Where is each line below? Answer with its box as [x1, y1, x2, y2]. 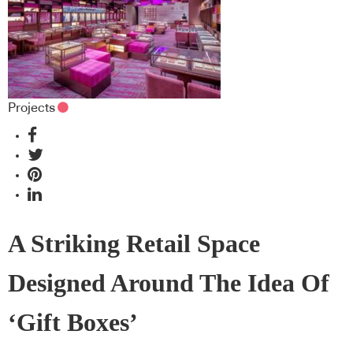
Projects [8, 101, 55, 114]
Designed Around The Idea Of [8, 269, 329, 297]
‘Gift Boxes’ [8, 308, 138, 336]
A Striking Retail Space [8, 229, 260, 258]
